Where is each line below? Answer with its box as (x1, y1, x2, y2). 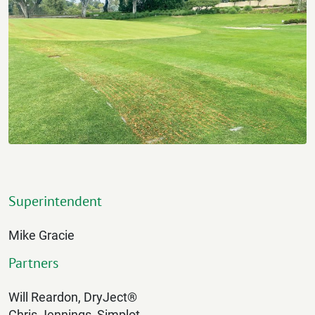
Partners (8, 254, 58, 273)
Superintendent (8, 192, 102, 211)
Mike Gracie (8, 228, 75, 243)
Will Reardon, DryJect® (8, 290, 137, 305)
